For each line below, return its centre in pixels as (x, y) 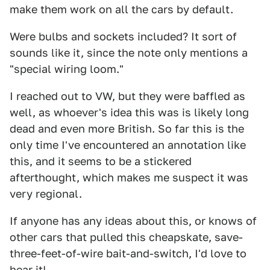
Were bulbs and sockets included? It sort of (123, 36)
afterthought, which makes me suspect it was (129, 177)
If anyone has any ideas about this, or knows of (133, 221)
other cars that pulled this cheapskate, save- (126, 237)
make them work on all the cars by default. (121, 9)
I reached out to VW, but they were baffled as (127, 96)
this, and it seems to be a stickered (101, 161)
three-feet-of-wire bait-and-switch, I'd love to (128, 253)
